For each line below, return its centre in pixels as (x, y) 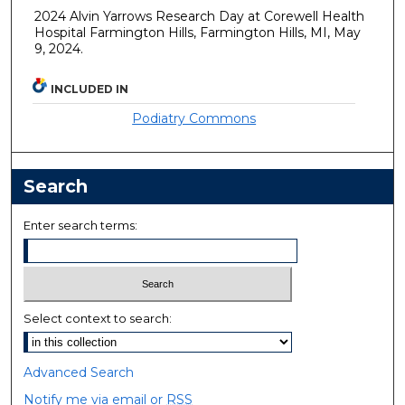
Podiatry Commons (194, 119)
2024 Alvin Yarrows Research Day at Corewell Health (199, 17)
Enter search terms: (81, 226)
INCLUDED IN (90, 89)
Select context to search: (98, 318)
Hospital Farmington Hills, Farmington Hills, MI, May (198, 33)
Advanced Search (79, 372)
